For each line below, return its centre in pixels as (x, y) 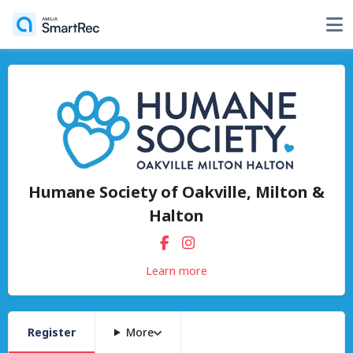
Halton (176, 216)
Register (52, 332)
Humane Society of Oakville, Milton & (176, 192)
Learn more (176, 270)
